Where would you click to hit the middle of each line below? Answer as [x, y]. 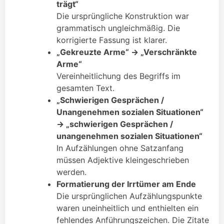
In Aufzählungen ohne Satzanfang [120, 148]
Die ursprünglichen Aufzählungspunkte [129, 196]
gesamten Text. [85, 88]
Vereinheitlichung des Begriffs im [118, 76]
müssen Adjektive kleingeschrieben [123, 160]
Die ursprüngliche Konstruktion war [123, 16]
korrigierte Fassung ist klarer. [112, 40]
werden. [71, 172]
